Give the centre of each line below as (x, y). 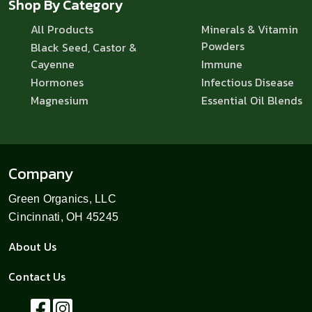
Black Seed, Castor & (84, 48)
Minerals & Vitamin (250, 30)
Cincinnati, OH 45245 (64, 217)
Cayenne (53, 64)
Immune (222, 64)
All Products (62, 30)
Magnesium (60, 101)
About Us (33, 247)
